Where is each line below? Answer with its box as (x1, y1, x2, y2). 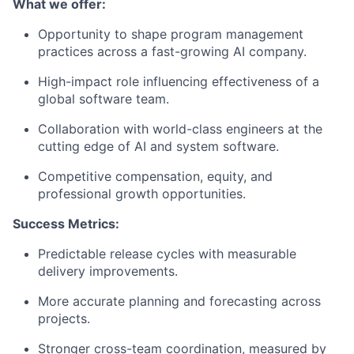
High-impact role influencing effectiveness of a (38, 73, 319, 89)
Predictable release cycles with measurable (38, 245, 296, 262)
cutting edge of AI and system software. (38, 137, 279, 154)
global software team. (38, 90, 169, 107)
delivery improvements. (38, 262, 178, 279)
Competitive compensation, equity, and (38, 168, 273, 184)
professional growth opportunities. (38, 185, 246, 201)
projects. (38, 310, 90, 326)
